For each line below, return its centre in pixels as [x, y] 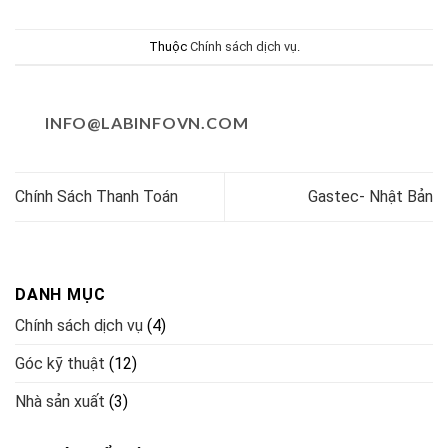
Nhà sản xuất [60, 401]
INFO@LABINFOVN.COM [147, 123]
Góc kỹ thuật [60, 363]
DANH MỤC [60, 294]
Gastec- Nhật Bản [370, 197]
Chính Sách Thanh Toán [96, 197]
